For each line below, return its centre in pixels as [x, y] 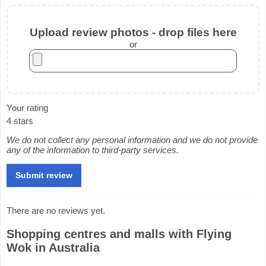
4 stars [20, 121]
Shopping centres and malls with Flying [119, 234]
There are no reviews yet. [56, 210]
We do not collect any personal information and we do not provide [132, 140]
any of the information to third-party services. [93, 150]
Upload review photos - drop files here [133, 32]
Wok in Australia [53, 247]
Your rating [27, 107]
